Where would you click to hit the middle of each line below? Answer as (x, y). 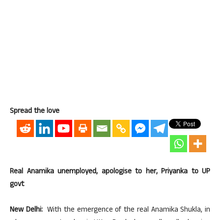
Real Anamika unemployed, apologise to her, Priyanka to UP (110, 172)
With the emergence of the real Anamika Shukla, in (128, 210)
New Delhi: (27, 210)
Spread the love (35, 112)
